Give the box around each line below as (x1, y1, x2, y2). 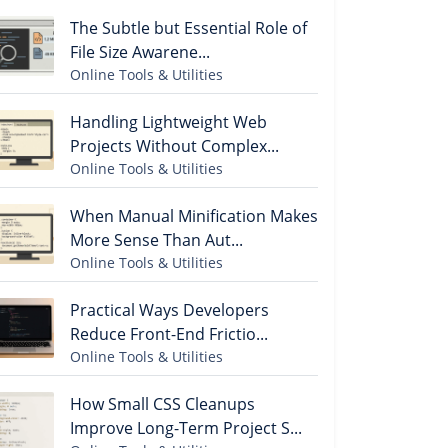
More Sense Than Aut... (70, 229, 243, 251)
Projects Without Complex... (70, 135, 279, 157)
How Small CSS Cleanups (70, 393, 255, 415)
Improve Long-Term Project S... (70, 417, 302, 439)
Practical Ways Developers (70, 299, 269, 321)
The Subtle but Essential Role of (70, 17, 307, 39)
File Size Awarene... (70, 41, 210, 63)
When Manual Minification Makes (70, 205, 318, 227)
